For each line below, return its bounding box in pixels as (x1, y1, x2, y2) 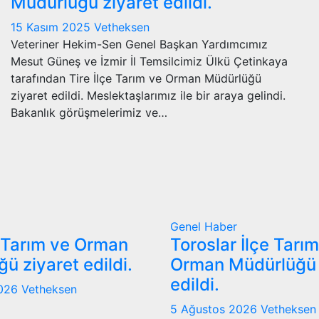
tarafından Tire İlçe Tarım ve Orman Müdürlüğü (11, 70, 261, 85)
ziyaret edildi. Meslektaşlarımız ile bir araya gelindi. (11, 88, 286, 103)
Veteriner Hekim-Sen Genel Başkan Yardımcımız (11, 36, 268, 51)
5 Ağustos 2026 (170, 301, 261, 316)
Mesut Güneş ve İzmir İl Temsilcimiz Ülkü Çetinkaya (11, 53, 288, 68)
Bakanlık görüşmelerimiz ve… (11, 105, 167, 120)
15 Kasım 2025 (11, 19, 94, 34)
